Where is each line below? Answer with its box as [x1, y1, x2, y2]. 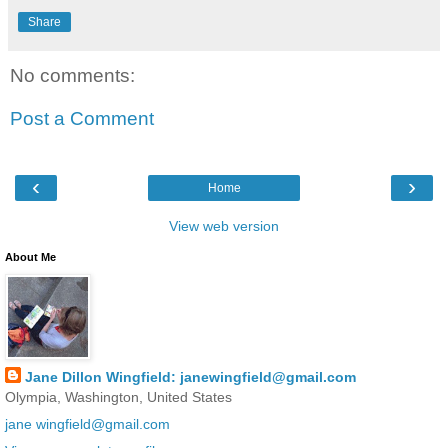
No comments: [10, 64, 135, 86]
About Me [5, 250, 56, 263]
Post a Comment [10, 108, 154, 130]
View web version [169, 217, 279, 234]
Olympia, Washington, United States [5, 388, 232, 405]
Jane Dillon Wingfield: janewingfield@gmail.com [25, 368, 356, 385]
